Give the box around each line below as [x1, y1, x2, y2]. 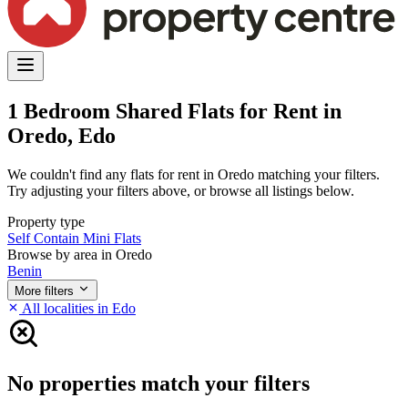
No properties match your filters [7, 371, 310, 395]
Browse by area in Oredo [7, 246, 152, 262]
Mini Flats [83, 229, 141, 246]
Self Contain [7, 229, 83, 246]
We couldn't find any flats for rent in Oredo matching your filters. [7, 166, 380, 182]
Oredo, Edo [7, 123, 116, 148]
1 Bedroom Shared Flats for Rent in [7, 98, 342, 123]
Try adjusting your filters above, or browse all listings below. [7, 182, 354, 199]
